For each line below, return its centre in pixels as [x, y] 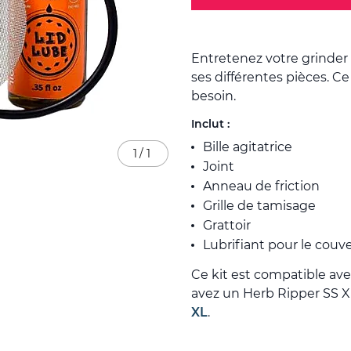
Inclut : [210, 124]
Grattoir [227, 226]
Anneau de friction [261, 186]
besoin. [215, 96]
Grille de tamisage [259, 206]
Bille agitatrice [248, 147]
